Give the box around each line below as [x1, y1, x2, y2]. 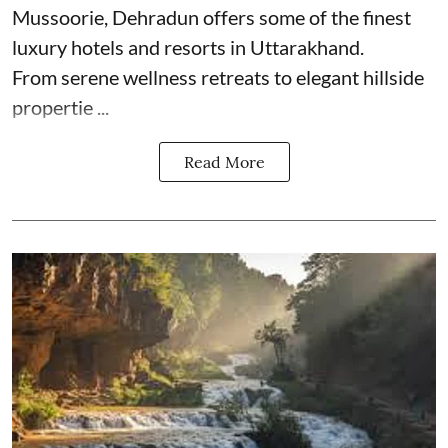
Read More [183, 152, 265, 173]
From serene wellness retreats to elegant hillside [12, 65, 424, 90]
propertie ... [12, 95, 109, 120]
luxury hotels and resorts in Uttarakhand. [12, 35, 364, 60]
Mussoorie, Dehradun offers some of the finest [12, 5, 411, 30]
